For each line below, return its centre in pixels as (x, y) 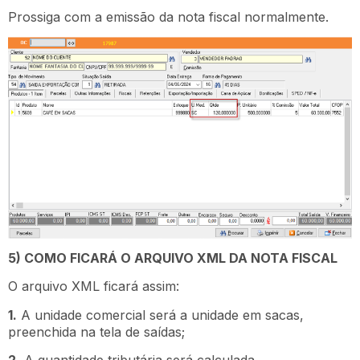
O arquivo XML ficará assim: (94, 286)
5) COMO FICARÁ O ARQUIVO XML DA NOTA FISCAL (173, 258)
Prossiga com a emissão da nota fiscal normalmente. (168, 16)
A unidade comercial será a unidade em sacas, (160, 315)
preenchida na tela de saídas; (96, 331)
